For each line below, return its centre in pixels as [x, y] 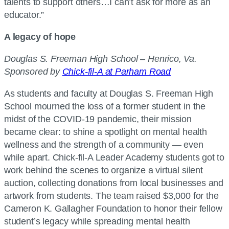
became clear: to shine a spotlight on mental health [106, 132]
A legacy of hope [40, 37]
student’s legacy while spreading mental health [97, 221]
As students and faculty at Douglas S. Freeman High [109, 93]
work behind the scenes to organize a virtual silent [104, 170]
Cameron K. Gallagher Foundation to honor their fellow [113, 208]
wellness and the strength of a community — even [104, 144]
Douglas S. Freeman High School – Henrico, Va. [100, 59]
